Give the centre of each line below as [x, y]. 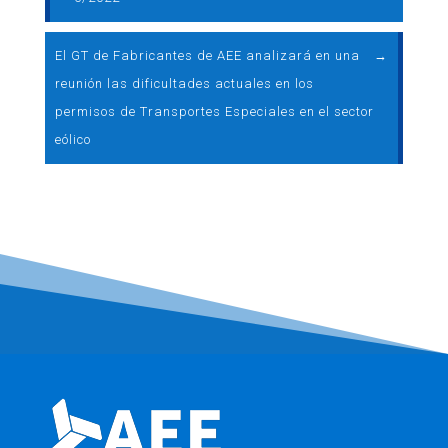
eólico [72, 139]
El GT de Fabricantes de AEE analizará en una [207, 55]
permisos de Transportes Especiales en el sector [214, 111]
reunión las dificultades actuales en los [184, 83]
